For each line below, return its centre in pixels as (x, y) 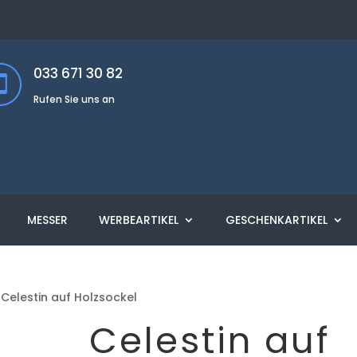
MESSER (47, 220)
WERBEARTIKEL (139, 220)
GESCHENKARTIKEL (277, 220)
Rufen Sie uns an (75, 99)
